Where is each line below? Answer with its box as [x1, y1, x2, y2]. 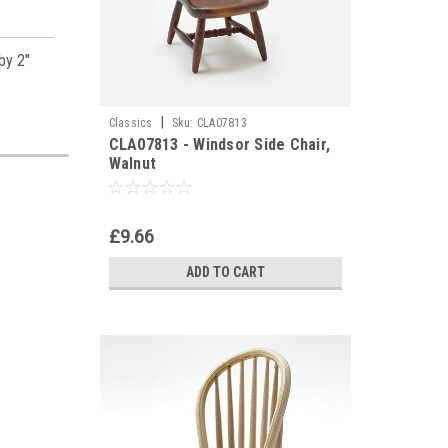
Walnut [108, 154, 156, 173]
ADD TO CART [185, 264, 265, 280]
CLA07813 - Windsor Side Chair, [108, 135, 330, 154]
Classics [108, 116, 153, 130]
